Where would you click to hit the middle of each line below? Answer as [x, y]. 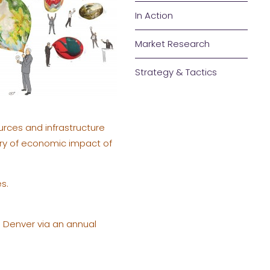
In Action [154, 15]
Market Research [173, 43]
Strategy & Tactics [176, 72]
